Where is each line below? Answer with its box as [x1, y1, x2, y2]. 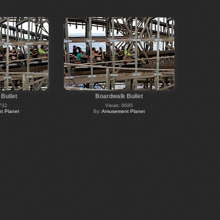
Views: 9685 [105, 102, 133, 108]
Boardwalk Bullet [95, 92, 143, 100]
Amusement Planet [101, 108, 145, 114]
